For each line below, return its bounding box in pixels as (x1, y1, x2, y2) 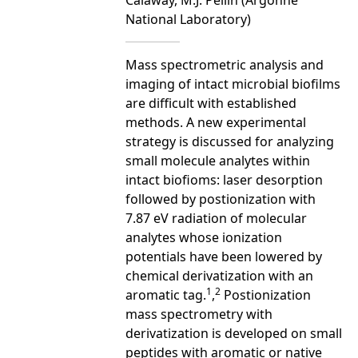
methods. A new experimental (125, 113, 306, 131)
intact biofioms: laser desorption (125, 170, 323, 189)
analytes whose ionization (125, 228, 282, 246)
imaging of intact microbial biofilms (125, 74, 340, 93)
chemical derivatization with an (125, 266, 313, 284)
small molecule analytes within (125, 151, 310, 169)
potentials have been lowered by (125, 247, 322, 265)
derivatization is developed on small (125, 324, 342, 342)
